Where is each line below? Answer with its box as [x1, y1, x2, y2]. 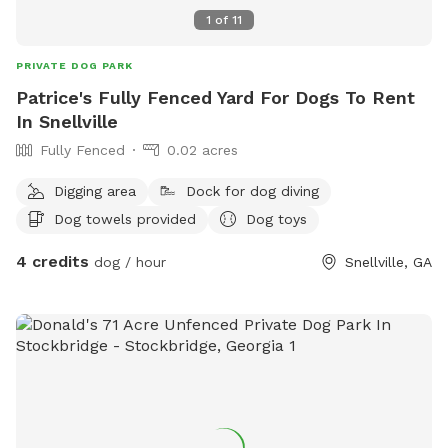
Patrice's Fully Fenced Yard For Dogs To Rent [16, 86, 415, 108]
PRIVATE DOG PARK [16, 59, 133, 71]
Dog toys [246, 210, 307, 227]
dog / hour [89, 253, 166, 270]
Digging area [54, 182, 136, 199]
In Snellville [16, 110, 118, 132]
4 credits [16, 251, 89, 271]
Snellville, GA [345, 253, 432, 270]
